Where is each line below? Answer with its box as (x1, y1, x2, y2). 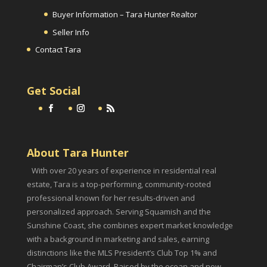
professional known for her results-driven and (26, 192, 195, 203)
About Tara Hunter (26, 145, 129, 160)
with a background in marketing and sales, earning (26, 233, 209, 244)
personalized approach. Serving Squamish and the (26, 206, 211, 217)
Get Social (26, 83, 80, 98)
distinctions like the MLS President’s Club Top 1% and (26, 247, 217, 258)
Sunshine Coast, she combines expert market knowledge (26, 219, 233, 231)
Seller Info (52, 26, 89, 38)
